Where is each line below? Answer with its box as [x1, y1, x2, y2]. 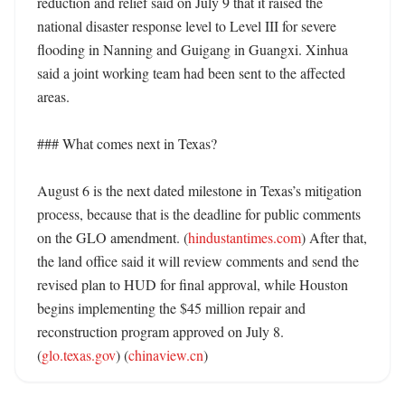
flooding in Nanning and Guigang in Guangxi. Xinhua [37, 40, 348, 59]
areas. [37, 87, 73, 106]
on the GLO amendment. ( [37, 228, 188, 247]
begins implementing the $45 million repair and [37, 298, 306, 317]
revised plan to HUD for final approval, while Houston [37, 275, 348, 294]
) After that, [301, 228, 367, 247]
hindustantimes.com [188, 228, 301, 247]
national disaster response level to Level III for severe [37, 16, 336, 35]
